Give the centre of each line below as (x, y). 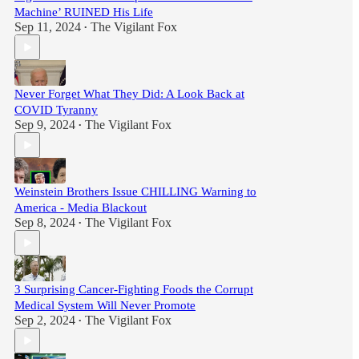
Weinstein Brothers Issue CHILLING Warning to (135, 192)
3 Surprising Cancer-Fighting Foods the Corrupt (134, 289)
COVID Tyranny (56, 110)
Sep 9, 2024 (45, 125)
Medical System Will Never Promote (105, 305)
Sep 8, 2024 (45, 222)
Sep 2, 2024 (45, 320)
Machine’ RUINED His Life (84, 12)
